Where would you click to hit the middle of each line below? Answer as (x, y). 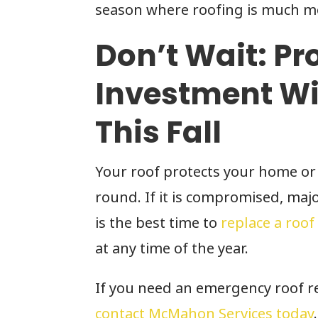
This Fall (159, 133)
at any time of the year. (174, 248)
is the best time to (158, 223)
